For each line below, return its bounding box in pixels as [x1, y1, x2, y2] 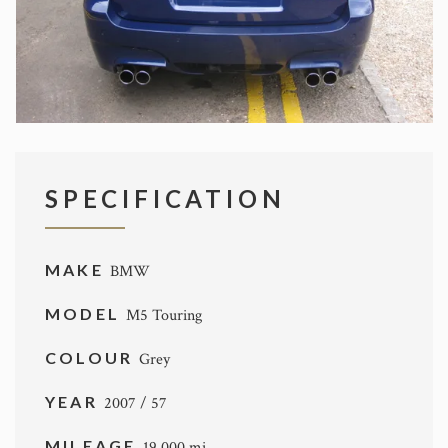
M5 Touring [126, 304, 203, 326]
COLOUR [45, 347, 140, 367]
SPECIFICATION [45, 183, 286, 213]
